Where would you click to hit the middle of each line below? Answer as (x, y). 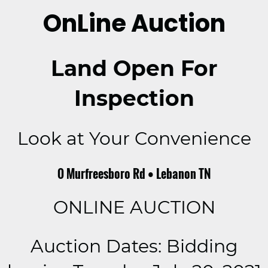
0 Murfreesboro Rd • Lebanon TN (134, 173)
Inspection (134, 98)
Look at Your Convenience (134, 139)
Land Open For (134, 68)
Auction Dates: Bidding (134, 246)
